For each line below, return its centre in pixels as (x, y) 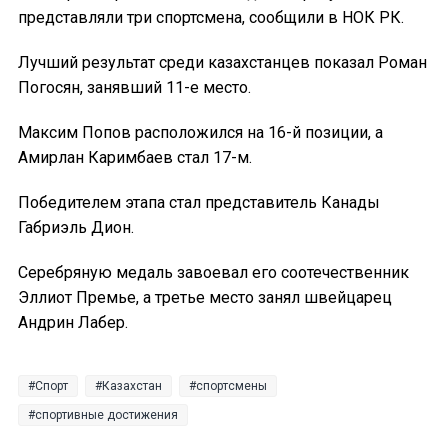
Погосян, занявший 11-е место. (136, 87)
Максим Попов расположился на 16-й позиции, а (200, 132)
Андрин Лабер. (73, 322)
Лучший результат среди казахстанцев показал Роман (222, 62)
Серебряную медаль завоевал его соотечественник (213, 272)
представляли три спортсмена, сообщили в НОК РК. (213, 17)
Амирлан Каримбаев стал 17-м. (135, 157)
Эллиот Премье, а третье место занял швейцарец (205, 297)
